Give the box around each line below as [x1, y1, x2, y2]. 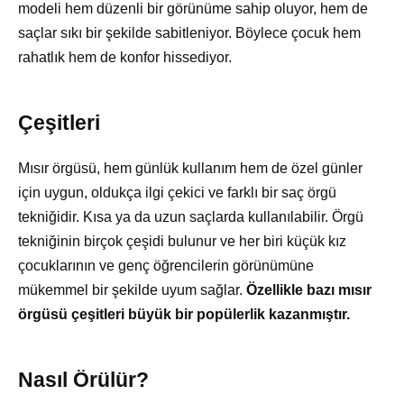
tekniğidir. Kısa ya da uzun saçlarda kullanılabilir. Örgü [18, 209, 363, 225]
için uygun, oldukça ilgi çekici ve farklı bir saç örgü [18, 185, 336, 201]
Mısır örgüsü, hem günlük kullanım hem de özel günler [18, 161, 363, 177]
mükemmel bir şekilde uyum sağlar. [18, 282, 246, 298]
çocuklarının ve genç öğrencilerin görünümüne [18, 258, 314, 274]
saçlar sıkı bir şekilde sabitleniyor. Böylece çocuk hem [18, 25, 361, 41]
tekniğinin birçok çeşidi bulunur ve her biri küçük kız [18, 234, 346, 250]
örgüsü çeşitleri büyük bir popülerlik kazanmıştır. [18, 307, 350, 323]
